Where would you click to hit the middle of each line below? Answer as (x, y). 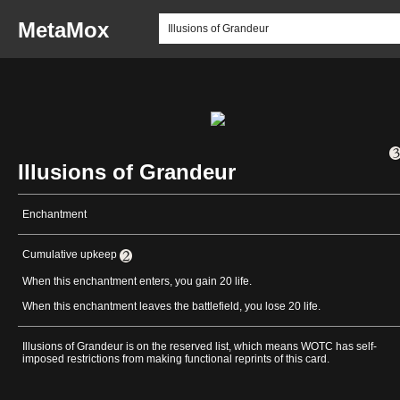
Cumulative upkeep (71, 255)
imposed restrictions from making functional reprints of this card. (176, 358)
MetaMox (63, 30)
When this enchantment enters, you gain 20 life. (137, 281)
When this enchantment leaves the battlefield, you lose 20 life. (171, 306)
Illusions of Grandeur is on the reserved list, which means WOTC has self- (200, 346)
